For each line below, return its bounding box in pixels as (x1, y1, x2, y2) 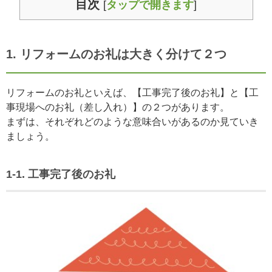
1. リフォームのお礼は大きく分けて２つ (6, 47, 226, 61)
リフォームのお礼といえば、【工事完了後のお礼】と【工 (6, 87, 259, 98)
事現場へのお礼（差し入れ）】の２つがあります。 (6, 101, 229, 112)
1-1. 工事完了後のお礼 (6, 168, 115, 180)
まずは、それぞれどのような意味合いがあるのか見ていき (6, 116, 259, 127)
